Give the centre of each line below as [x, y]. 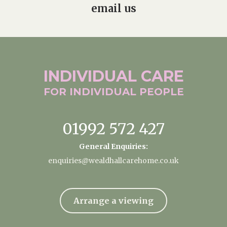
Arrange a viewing [113, 201]
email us [113, 9]
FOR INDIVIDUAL [91, 92]
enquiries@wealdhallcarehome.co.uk [113, 161]
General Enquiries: [113, 147]
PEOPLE [161, 92]
